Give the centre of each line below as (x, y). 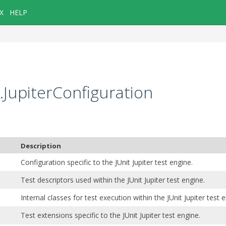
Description (41, 146)
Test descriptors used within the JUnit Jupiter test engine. (113, 180)
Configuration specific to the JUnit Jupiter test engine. (107, 162)
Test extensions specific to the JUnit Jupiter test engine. (110, 215)
